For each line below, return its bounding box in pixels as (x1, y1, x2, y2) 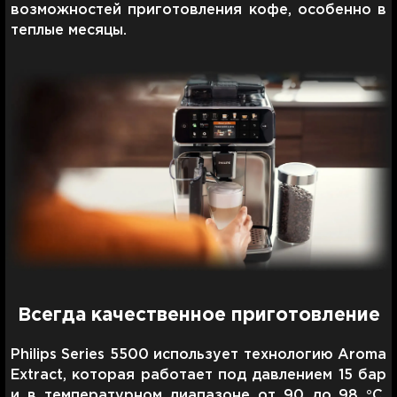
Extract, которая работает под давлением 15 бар (11, 368, 386, 382)
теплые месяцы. (11, 23, 127, 37)
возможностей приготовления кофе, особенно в (11, 3, 386, 17)
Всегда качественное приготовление (17, 307, 380, 323)
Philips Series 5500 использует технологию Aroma (11, 347, 386, 362)
